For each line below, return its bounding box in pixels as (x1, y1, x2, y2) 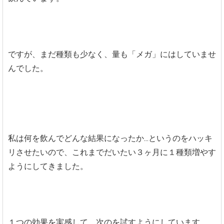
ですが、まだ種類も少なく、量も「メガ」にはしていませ (8, 49, 216, 59)
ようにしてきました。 (8, 161, 88, 171)
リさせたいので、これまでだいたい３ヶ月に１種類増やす (8, 147, 216, 157)
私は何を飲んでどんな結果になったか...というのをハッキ (8, 133, 212, 143)
